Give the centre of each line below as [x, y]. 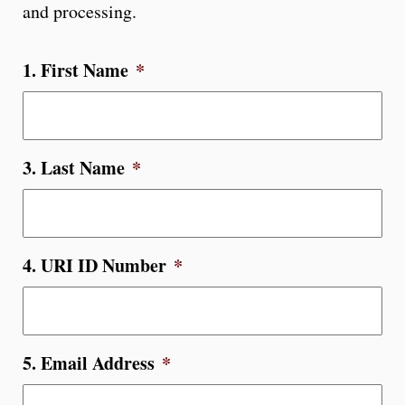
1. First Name [75, 70]
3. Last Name [74, 167]
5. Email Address [89, 363]
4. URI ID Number [94, 265]
